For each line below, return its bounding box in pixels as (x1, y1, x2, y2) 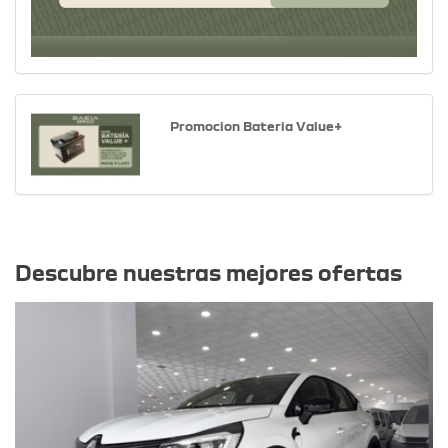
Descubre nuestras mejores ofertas (15, 260, 402, 286)
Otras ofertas (15, 223, 205, 254)
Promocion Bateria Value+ (169, 118, 342, 133)
